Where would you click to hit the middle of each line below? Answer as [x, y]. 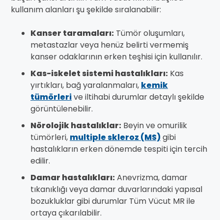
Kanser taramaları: [72, 33]
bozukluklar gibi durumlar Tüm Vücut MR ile [113, 201]
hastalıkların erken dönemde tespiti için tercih [119, 149]
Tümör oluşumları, [149, 33]
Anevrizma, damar [151, 178]
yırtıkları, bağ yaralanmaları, [86, 85]
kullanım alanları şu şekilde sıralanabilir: [86, 10]
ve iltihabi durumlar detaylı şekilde [138, 97]
